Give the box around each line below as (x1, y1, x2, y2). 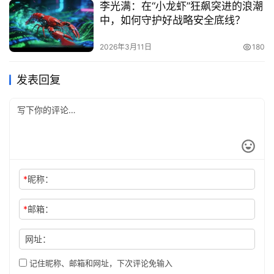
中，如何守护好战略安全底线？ (99, 14, 245, 27)
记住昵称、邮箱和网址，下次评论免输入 (27, 258, 172, 268)
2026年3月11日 (99, 42, 152, 52)
